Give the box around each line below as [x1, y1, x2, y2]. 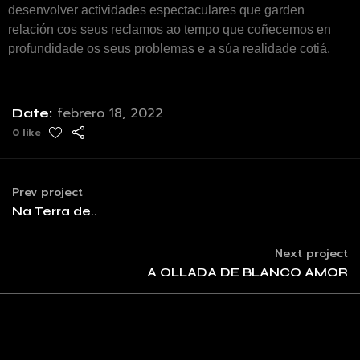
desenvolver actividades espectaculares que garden [8, 3, 305, 17]
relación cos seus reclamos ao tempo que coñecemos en [8, 22, 331, 36]
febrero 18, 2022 [52, 104, 163, 123]
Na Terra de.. [12, 203, 97, 219]
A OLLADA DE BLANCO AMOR [147, 264, 348, 280]
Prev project [12, 184, 83, 201]
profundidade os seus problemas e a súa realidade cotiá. [8, 42, 330, 55]
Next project [275, 245, 348, 262]
